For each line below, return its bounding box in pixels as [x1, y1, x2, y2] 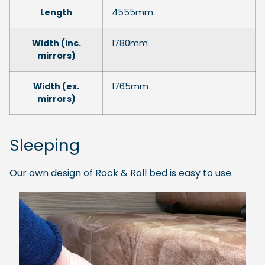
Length [40, 6, 72, 18]
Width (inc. [31, 37, 81, 49]
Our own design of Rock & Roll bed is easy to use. [9, 166, 233, 180]
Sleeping [9, 133, 80, 157]
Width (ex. [33, 80, 79, 92]
